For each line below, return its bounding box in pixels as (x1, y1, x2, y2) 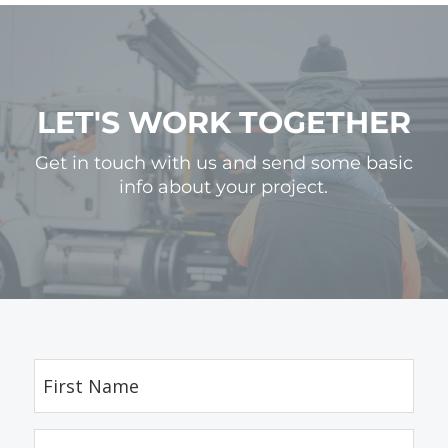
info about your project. (119, 176, 329, 199)
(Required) (35, 415, 98, 434)
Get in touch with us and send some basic (34, 152, 413, 175)
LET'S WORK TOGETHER (36, 104, 411, 142)
